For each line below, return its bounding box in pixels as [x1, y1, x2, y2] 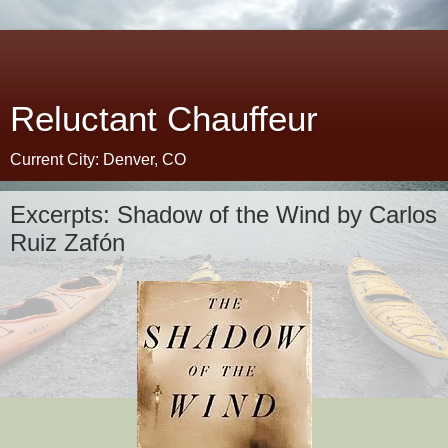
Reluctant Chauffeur [10, 100, 318, 138]
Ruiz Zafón [10, 229, 125, 256]
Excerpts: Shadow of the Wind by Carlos [10, 201, 437, 228]
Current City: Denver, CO [10, 151, 186, 168]
